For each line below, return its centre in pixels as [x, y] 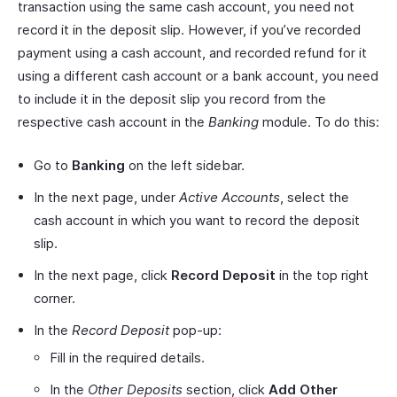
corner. [54, 298]
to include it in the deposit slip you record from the [172, 99]
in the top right [322, 275]
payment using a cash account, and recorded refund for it [192, 53]
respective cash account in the [113, 122]
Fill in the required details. [127, 358]
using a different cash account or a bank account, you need [198, 76]
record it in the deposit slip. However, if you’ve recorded [189, 30]
